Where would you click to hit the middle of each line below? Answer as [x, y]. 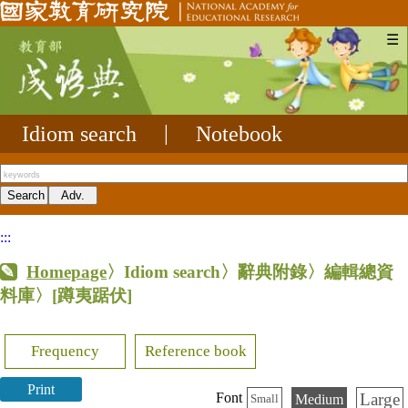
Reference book [195, 351]
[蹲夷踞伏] [92, 295]
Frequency [66, 351]
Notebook [239, 133]
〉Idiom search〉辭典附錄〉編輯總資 [250, 271]
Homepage [67, 271]
